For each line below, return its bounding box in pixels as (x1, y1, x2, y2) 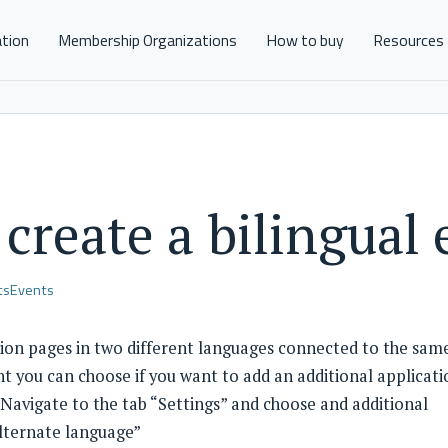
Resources (373, 27, 445, 52)
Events (10, 279, 54, 302)
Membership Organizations (57, 27, 237, 52)
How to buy (265, 27, 344, 52)
